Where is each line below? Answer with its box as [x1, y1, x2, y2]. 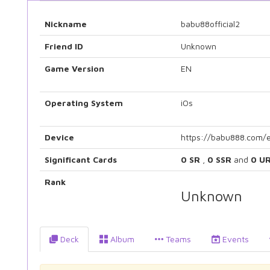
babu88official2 [181, 19, 240, 29]
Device [45, 132, 74, 142]
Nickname [45, 19, 87, 29]
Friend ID [45, 41, 83, 51]
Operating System [45, 98, 123, 108]
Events [220, 234, 249, 244]
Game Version [45, 63, 104, 74]
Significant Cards [45, 154, 117, 165]
